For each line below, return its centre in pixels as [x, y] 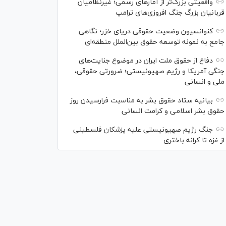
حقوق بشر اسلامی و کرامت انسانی [173, 111]
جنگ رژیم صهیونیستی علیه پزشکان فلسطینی [143, 130]
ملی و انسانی [205, 82]
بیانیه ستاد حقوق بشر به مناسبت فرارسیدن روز [142, 101]
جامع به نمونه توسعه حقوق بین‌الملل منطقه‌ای [155, 42]
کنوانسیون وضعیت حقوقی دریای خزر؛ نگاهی [146, 32]
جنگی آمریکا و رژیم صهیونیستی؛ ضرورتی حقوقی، [150, 71]
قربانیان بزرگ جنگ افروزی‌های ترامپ [170, 13]
